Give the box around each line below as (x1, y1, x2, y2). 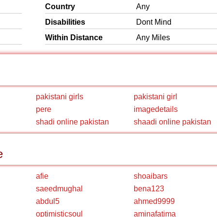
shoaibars (134, 172, 168, 180)
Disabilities (45, 18, 85, 26)
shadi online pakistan (36, 118, 109, 126)
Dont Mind (136, 18, 171, 26)
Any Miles (136, 33, 170, 42)
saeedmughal (36, 185, 83, 193)
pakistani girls (36, 93, 83, 101)
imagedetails (134, 105, 178, 113)
